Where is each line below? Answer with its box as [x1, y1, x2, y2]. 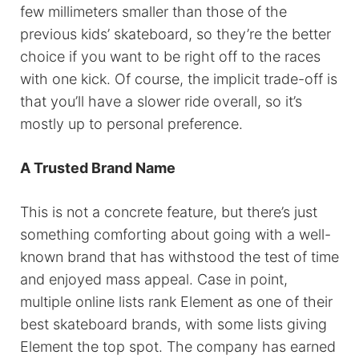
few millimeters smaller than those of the [20, 3, 287, 21]
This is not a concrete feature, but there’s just [20, 204, 317, 221]
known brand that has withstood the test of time [20, 248, 339, 266]
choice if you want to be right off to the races [20, 48, 321, 66]
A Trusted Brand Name [20, 159, 175, 177]
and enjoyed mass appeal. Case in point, [20, 271, 288, 288]
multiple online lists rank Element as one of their [20, 293, 333, 311]
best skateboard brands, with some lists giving [20, 316, 327, 333]
